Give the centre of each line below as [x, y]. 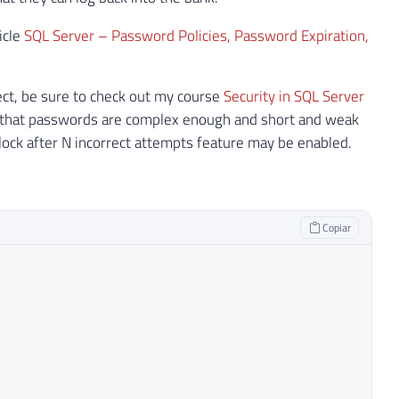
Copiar [335, 228]
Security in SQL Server [294, 97]
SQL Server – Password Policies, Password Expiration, [196, 35]
